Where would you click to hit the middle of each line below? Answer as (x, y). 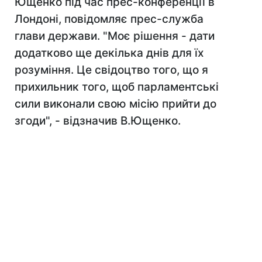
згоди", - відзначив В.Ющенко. (98, 121)
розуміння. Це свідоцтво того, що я (111, 70)
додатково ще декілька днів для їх (109, 53)
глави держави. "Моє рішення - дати (115, 36)
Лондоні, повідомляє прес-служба (109, 19)
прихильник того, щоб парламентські (117, 87)
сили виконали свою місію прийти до (116, 104)
